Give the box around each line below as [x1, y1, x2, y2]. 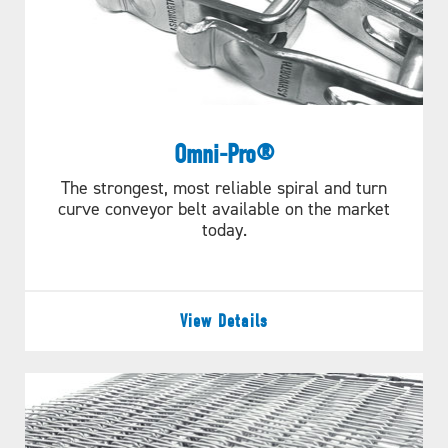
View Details [179, 310, 269, 332]
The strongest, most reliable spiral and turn [61, 176, 387, 198]
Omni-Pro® [174, 138, 274, 170]
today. [201, 218, 247, 240]
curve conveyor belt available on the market [58, 197, 390, 219]
